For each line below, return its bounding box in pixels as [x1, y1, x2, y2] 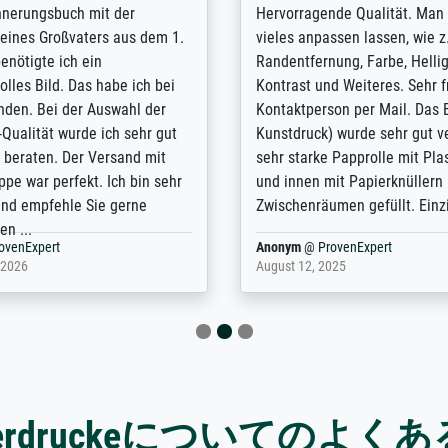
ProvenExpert [318, 239, 393, 257]
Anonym [256, 239, 302, 257]
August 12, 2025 [256, 258, 347, 276]
